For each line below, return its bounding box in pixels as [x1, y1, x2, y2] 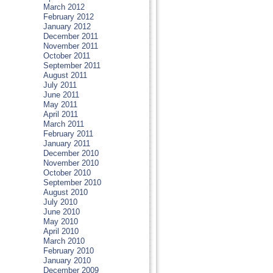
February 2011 [43, 129, 93, 138]
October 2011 [43, 51, 90, 60]
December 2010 [43, 149, 99, 158]
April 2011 [43, 110, 78, 119]
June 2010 [43, 207, 80, 216]
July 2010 [43, 197, 77, 207]
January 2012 [43, 22, 91, 31]
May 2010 [43, 217, 78, 226]
